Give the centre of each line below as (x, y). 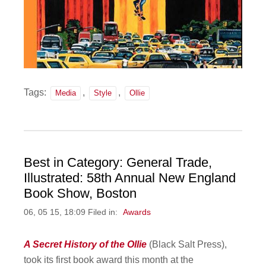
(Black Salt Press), (187, 245)
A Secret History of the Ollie (85, 245)
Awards (137, 213)
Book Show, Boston (80, 194)
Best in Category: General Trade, (118, 163)
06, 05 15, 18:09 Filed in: (72, 213)
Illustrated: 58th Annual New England (130, 178)
